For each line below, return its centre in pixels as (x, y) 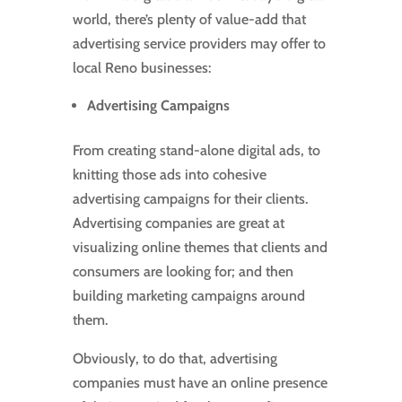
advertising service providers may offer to (199, 44)
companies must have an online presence (200, 383)
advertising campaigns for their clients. (190, 199)
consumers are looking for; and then (183, 272)
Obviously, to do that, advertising (175, 359)
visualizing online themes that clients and (200, 248)
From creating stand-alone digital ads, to (196, 151)
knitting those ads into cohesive (169, 175)
